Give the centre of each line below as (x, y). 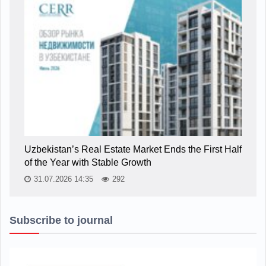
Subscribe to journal (61, 221)
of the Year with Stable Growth (88, 163)
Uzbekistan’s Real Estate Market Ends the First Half (133, 150)
